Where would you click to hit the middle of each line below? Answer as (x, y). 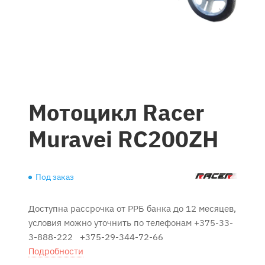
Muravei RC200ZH (124, 139)
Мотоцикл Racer (116, 112)
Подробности (56, 251)
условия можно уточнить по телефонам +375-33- (131, 223)
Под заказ (55, 177)
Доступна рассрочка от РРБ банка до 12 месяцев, (132, 209)
